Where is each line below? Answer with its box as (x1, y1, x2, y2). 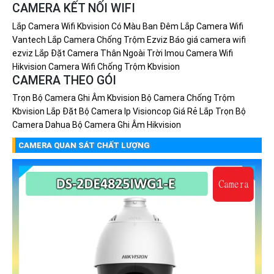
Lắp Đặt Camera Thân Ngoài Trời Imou (34, 48, 184, 58)
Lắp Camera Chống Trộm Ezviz (47, 34, 168, 45)
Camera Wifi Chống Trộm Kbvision (48, 61, 180, 72)
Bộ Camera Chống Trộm (141, 93, 235, 103)
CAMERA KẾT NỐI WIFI (12, 1, 135, 16)
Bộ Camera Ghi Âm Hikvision (72, 120, 181, 130)
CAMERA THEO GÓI (12, 73, 116, 87)
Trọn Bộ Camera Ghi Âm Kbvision (12, 93, 139, 103)
